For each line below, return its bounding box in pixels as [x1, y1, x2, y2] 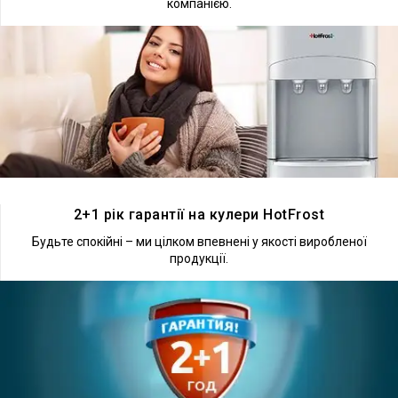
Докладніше [55, 190, 142, 208]
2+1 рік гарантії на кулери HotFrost [73, 205, 325, 223]
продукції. [170, 251, 228, 266]
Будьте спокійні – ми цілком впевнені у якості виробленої [31, 234, 367, 249]
